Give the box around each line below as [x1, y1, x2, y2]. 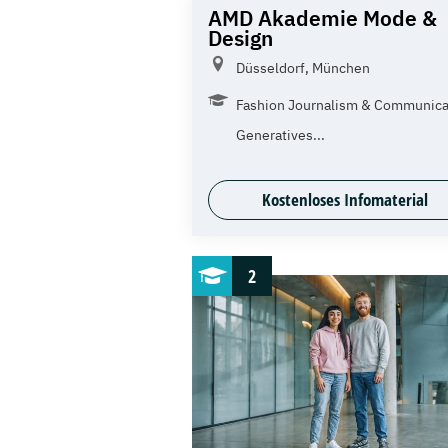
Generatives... [236, 125, 325, 144]
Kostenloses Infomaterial [262, 187, 429, 211]
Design [208, 23, 273, 52]
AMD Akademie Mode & [208, 3, 437, 32]
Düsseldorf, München [236, 58, 370, 77]
